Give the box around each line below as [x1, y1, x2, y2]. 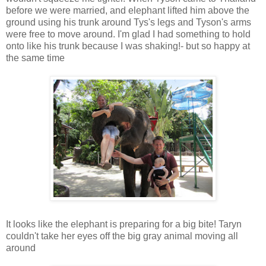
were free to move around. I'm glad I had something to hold [6, 28, 251, 39]
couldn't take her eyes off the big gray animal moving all [6, 230, 238, 241]
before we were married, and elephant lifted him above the [6, 5, 249, 15]
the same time [6, 52, 65, 63]
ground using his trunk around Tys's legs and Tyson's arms [6, 17, 251, 27]
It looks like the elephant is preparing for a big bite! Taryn [6, 218, 242, 229]
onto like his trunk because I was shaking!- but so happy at [6, 40, 250, 51]
